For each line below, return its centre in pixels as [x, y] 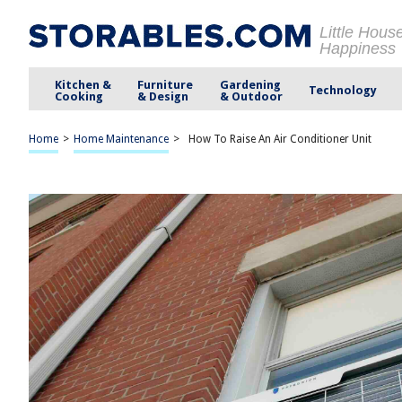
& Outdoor [251, 96]
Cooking [79, 96]
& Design [163, 96]
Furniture [166, 84]
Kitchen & [83, 84]
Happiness [358, 48]
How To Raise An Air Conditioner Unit [280, 139]
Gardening [250, 84]
